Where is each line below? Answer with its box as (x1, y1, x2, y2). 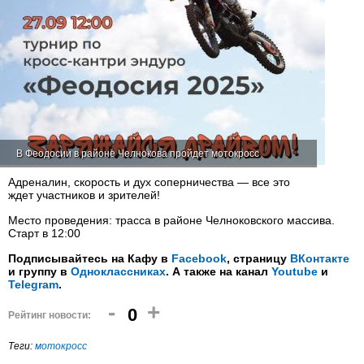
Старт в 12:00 (8, 227, 80, 240)
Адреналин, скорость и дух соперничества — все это (8, 175, 290, 188)
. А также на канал (166, 265, 271, 278)
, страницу (227, 252, 290, 265)
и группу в (8, 265, 71, 278)
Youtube (271, 265, 318, 278)
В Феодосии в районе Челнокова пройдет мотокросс (16, 148, 259, 159)
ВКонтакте (290, 252, 349, 265)
